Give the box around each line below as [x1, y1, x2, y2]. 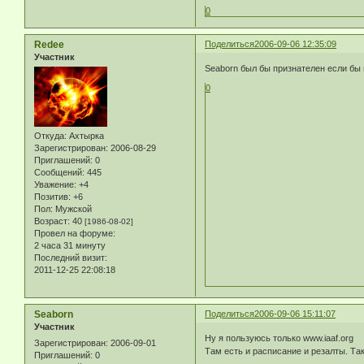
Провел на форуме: [34, 228, 115, 239]
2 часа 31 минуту [34, 240, 106, 251]
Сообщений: [34, 167, 84, 178]
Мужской [53, 204, 92, 214]
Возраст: [34, 216, 70, 227]
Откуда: [34, 131, 67, 141]
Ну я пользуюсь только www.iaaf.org [205, 332, 354, 343]
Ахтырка [67, 131, 104, 141]
